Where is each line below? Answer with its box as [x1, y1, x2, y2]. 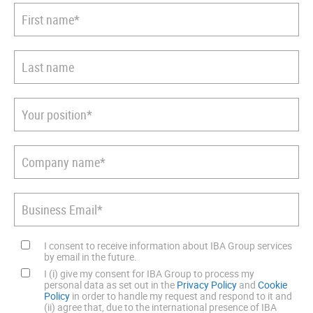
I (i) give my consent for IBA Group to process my [44, 266, 254, 280]
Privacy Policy [177, 277, 237, 291]
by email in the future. [44, 249, 137, 263]
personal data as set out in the [44, 277, 177, 291]
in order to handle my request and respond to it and [70, 289, 292, 303]
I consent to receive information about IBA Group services [44, 238, 292, 252]
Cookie [258, 277, 287, 291]
